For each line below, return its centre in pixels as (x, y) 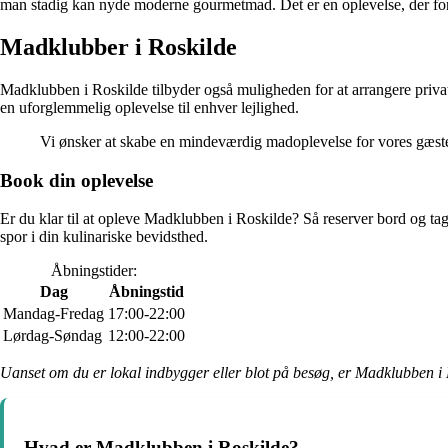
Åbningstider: (94, 271)
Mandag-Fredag (53, 314)
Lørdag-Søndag (52, 336)
